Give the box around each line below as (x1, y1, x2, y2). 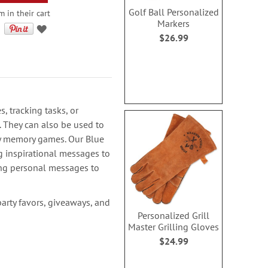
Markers (157, 17, 190, 29)
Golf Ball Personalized (128, 6, 219, 18)
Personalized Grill (138, 209, 210, 221)
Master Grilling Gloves (128, 220, 220, 233)
